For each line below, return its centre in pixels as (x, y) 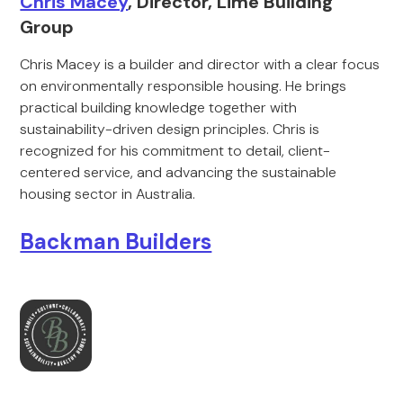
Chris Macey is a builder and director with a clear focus (200, 64)
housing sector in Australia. (108, 194)
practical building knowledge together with (159, 107)
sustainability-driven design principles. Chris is (170, 129)
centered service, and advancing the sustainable (179, 172)
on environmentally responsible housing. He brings (184, 86)
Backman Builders (116, 242)
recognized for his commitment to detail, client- (175, 151)
